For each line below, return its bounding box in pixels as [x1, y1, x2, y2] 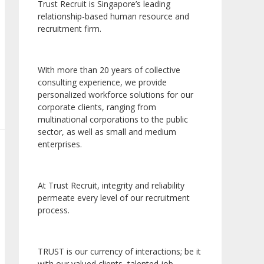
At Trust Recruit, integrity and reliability [38, 180, 184, 192]
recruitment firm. [38, 23, 101, 35]
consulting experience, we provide [38, 77, 167, 88]
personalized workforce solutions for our [38, 89, 193, 101]
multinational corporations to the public [38, 114, 188, 126]
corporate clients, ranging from [38, 101, 156, 113]
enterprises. [38, 138, 82, 150]
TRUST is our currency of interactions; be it [38, 246, 201, 258]
